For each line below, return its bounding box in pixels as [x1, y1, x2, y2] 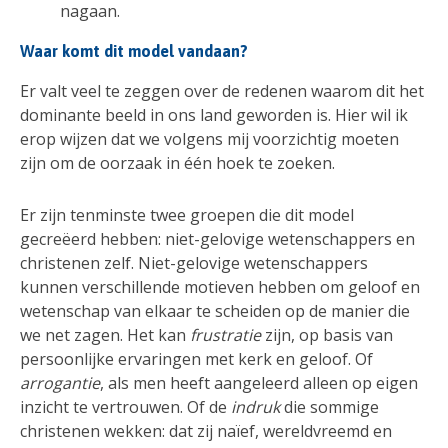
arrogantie [20, 371, 100, 394]
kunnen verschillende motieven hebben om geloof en [20, 275, 420, 298]
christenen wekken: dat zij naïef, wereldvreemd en [20, 419, 392, 442]
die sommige [284, 395, 379, 418]
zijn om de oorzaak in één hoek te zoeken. [20, 152, 335, 175]
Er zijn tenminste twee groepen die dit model [20, 203, 354, 226]
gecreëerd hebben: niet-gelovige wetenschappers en [20, 227, 415, 250]
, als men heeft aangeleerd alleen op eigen [100, 371, 418, 394]
